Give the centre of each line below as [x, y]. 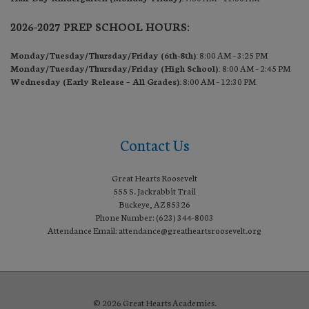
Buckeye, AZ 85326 [154, 204]
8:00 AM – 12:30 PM [219, 81]
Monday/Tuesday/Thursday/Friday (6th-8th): [104, 55]
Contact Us [154, 145]
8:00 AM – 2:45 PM [256, 68]
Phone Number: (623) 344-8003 [154, 217]
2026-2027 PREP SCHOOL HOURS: [100, 27]
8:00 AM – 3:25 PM [233, 55]
